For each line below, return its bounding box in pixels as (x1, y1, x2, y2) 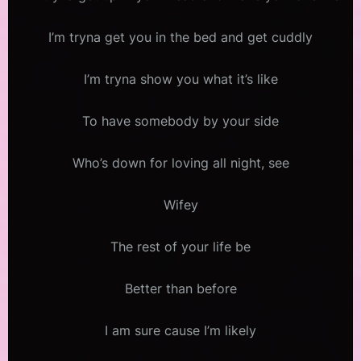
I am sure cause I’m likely (105, 322, 256, 339)
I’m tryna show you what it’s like (83, 71, 278, 88)
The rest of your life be (110, 239, 251, 255)
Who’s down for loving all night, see (72, 155, 289, 172)
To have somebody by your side (82, 113, 279, 130)
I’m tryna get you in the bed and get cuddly (48, 29, 313, 46)
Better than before (124, 280, 237, 297)
